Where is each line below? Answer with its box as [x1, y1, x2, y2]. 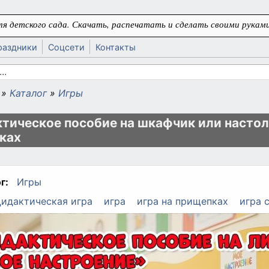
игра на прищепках [136, 195, 228, 207]
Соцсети [48, 42, 85, 52]
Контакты [95, 42, 136, 52]
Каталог [10, 87, 47, 99]
